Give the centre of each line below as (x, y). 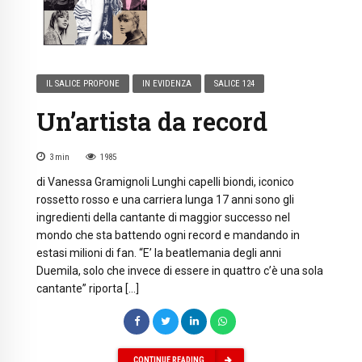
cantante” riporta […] (88, 289)
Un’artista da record (152, 122)
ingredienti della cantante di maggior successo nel (163, 218)
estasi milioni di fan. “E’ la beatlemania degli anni (159, 253)
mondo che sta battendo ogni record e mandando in (168, 236)
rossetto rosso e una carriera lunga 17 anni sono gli (165, 200)
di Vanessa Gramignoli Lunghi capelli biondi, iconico (165, 182)
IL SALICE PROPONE (83, 84)
